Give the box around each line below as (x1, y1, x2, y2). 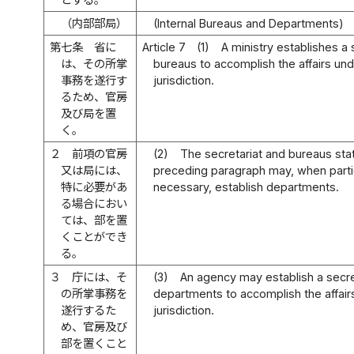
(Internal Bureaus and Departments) (153, 16, 345, 30)
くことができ (61, 229, 128, 243)
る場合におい (61, 196, 128, 210)
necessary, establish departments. (153, 179, 340, 194)
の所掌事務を (61, 286, 128, 300)
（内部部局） (61, 16, 128, 30)
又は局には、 (61, 163, 128, 177)
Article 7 (141, 40, 186, 54)
